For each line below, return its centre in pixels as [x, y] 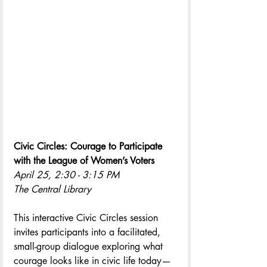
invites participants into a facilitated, [89, 232]
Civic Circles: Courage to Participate [89, 146]
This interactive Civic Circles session [87, 218]
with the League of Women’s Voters [84, 160]
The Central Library [52, 189]
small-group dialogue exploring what [90, 246]
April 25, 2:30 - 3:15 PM [66, 175]
